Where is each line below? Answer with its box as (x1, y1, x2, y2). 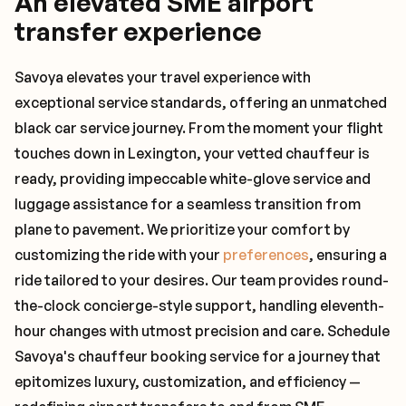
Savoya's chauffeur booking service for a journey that (14, 347, 381, 365)
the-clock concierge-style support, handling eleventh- (14, 296, 384, 314)
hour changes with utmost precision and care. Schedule (14, 322, 390, 340)
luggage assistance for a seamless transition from (14, 195, 361, 213)
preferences (223, 246, 309, 264)
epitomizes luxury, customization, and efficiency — (14, 372, 361, 391)
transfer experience (14, 15, 262, 47)
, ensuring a (309, 246, 387, 264)
